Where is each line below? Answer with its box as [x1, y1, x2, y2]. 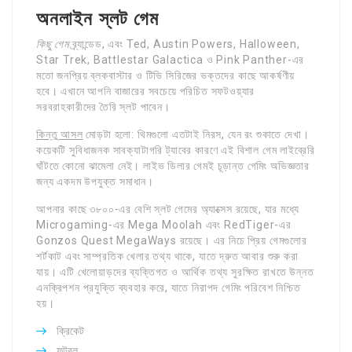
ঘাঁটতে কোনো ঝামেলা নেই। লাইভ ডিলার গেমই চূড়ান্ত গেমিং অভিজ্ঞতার [36, 159, 310, 172]
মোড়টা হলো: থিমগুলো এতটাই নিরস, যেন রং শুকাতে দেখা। [82, 128, 310, 141]
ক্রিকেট [57, 324, 84, 337]
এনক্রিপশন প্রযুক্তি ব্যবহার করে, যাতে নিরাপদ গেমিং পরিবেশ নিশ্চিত [36, 281, 301, 294]
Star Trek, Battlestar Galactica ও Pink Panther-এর [36, 53, 305, 66]
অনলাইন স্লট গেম [36, 8, 159, 30]
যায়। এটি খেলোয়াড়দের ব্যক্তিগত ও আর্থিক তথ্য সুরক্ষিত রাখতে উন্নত [36, 266, 314, 278]
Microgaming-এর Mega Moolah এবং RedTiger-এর [36, 218, 291, 231]
